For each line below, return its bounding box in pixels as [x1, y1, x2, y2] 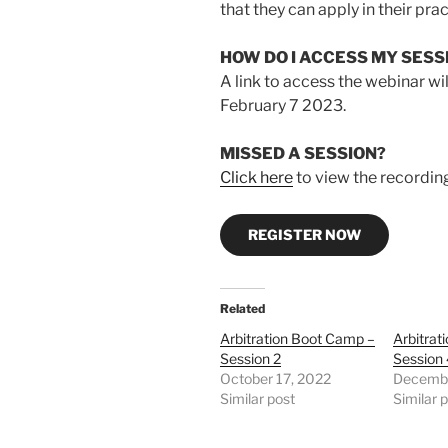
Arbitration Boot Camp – [220, 330, 375, 348]
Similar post [220, 390, 295, 408]
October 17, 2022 [220, 370, 331, 388]
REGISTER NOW [248, 226, 361, 244]
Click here [220, 167, 293, 187]
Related [220, 301, 265, 317]
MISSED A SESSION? [220, 143, 386, 163]
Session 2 [220, 350, 281, 368]
